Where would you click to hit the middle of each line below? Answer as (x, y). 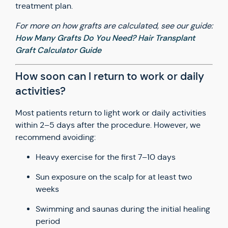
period (48, 221)
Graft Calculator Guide (58, 50)
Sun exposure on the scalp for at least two (114, 177)
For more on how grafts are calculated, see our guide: (114, 26)
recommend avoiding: (55, 137)
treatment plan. (44, 6)
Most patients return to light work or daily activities (111, 113)
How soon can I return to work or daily (110, 76)
